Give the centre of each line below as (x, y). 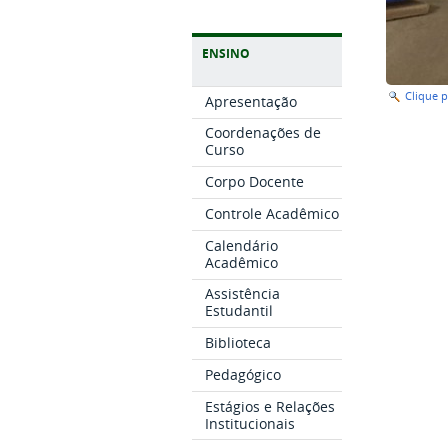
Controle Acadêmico (271, 213)
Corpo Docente (254, 182)
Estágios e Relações (269, 406)
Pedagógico (242, 374)
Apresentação (250, 101)
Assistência (242, 294)
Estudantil (238, 311)
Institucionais (249, 423)
